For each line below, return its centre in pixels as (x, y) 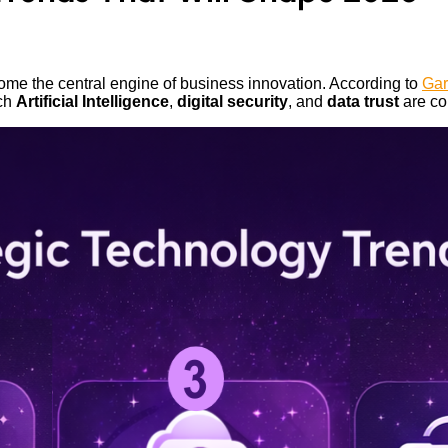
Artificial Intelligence (92, 101)
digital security (232, 101)
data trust (363, 101)
